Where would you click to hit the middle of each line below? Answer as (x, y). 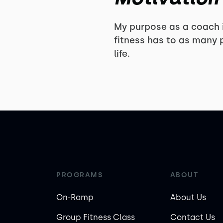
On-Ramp (75, 197)
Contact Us (192, 217)
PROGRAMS (79, 175)
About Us (188, 197)
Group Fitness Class (96, 217)
